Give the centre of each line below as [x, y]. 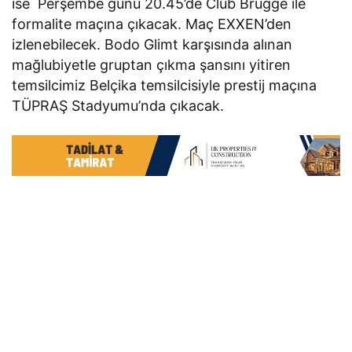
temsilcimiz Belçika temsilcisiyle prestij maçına [165, 85]
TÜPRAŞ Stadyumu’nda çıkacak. [118, 105]
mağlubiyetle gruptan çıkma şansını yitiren [152, 64]
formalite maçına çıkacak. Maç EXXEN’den [152, 24]
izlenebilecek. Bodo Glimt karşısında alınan [152, 44]
